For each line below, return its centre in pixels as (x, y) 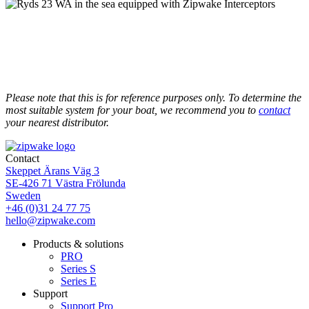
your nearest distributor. (57, 123)
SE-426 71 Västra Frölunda (66, 183)
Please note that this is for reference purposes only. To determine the (153, 98)
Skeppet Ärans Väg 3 (52, 171)
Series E (79, 281)
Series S (78, 269)
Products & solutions (78, 244)
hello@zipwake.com (50, 221)
